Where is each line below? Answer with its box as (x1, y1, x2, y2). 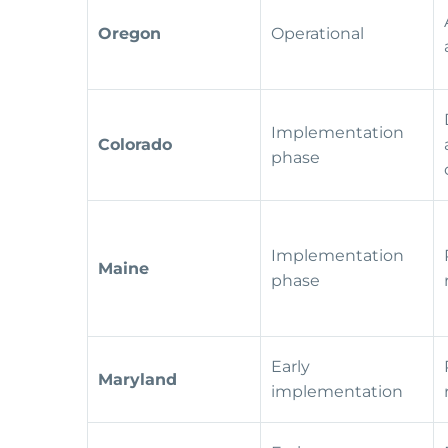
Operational (271, 24, 368, 44)
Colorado (98, 135, 172, 155)
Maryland (98, 370, 177, 390)
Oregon (98, 24, 161, 44)
